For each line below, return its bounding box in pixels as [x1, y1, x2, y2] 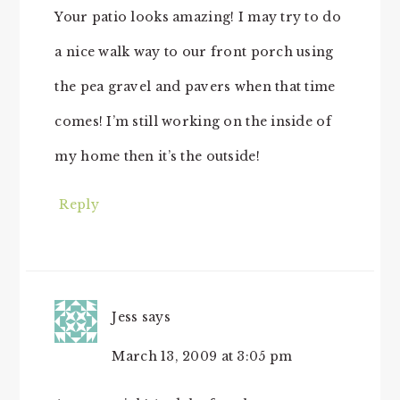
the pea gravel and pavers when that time [54, 79, 336, 96]
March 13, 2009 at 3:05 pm [112, 348, 293, 365]
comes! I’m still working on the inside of [54, 113, 331, 130]
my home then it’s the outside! [54, 148, 260, 165]
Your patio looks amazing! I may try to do [54, 9, 341, 26]
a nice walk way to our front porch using [54, 44, 334, 61]
